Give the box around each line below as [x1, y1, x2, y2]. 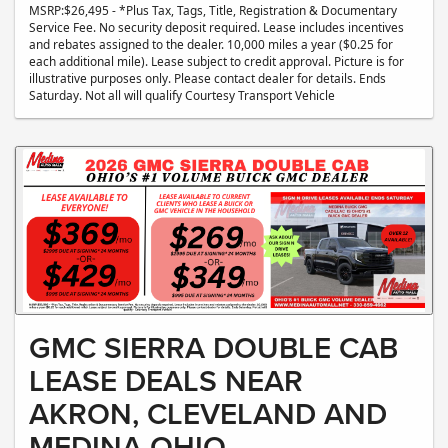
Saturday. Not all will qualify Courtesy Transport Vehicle [29, 87, 335, 104]
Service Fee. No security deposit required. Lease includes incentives [29, 19, 404, 36]
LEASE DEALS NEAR [29, 359, 303, 403]
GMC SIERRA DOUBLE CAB [29, 326, 398, 370]
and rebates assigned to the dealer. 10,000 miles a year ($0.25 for [29, 36, 393, 53]
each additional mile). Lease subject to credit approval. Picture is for [29, 53, 404, 70]
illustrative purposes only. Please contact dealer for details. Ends [29, 70, 386, 87]
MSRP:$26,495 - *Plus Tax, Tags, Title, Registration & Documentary [29, 2, 397, 19]
